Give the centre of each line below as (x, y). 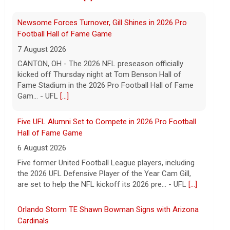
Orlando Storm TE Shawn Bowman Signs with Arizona (108, 123)
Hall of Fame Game (50, 46)
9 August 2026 (42, 149)
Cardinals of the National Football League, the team (104, 186)
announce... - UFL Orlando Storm (73, 196)
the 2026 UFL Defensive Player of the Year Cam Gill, (104, 87)
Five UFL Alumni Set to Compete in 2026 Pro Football (107, 35)
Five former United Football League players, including (106, 76)
